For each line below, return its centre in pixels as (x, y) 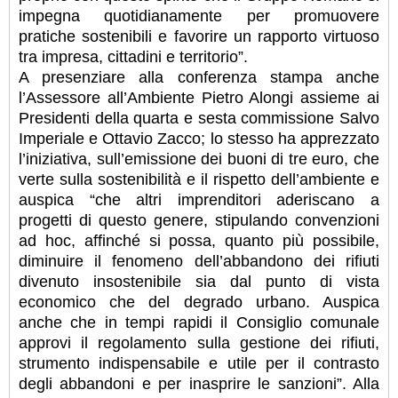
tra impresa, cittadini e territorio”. (133, 56)
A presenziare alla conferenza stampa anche (199, 77)
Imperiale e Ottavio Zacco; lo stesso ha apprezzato (199, 138)
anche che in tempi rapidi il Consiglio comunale (199, 322)
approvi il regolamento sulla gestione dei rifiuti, (199, 342)
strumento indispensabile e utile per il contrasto (199, 363)
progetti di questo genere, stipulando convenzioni (199, 220)
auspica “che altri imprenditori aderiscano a (199, 199)
